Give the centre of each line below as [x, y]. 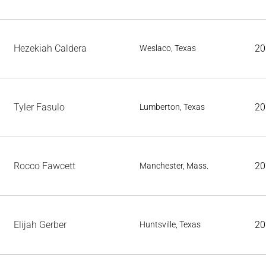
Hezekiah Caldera [50, 48]
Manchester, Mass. [174, 166]
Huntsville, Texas [170, 224]
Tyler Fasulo [39, 107]
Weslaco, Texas [168, 48]
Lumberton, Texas [172, 107]
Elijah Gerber [40, 225]
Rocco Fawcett [45, 166]
